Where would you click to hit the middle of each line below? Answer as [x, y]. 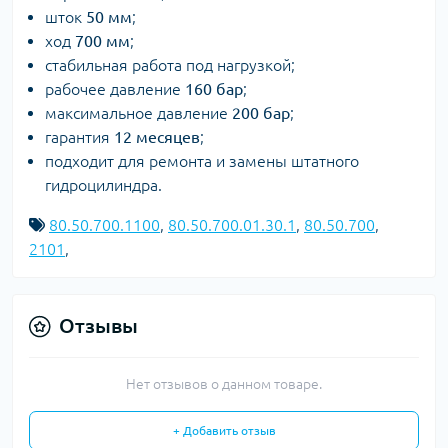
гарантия [79, 137]
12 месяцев [157, 137]
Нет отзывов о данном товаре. [224, 384]
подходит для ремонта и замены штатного [202, 161]
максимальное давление [138, 113]
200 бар [261, 113]
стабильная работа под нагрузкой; [170, 65]
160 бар [214, 89]
